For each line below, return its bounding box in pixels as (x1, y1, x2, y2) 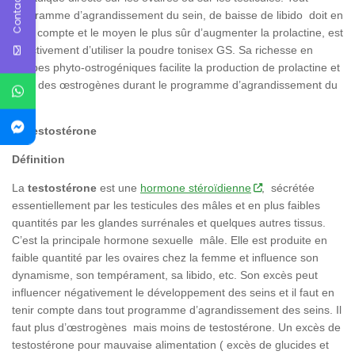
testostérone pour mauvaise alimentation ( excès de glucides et (12, 338, 329, 352)
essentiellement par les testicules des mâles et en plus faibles (12, 199, 320, 212)
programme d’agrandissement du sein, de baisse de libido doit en (12, 9, 343, 21)
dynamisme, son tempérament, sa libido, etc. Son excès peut (12, 269, 318, 282)
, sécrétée (261, 181, 315, 195)
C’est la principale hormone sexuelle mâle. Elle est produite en (12, 234, 327, 247)
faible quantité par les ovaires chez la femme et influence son (12, 251, 319, 265)
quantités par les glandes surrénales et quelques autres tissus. (12, 216, 326, 230)
